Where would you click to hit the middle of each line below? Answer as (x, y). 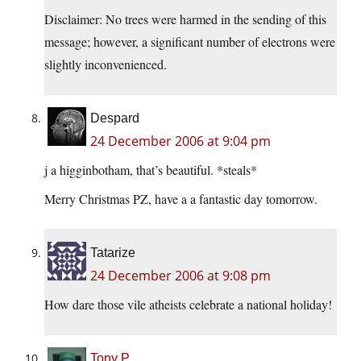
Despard (115, 118)
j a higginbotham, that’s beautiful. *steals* (151, 170)
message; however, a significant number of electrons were (190, 42)
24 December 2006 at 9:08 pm (180, 276)
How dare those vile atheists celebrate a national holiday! (188, 305)
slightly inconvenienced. (106, 64)
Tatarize (113, 253)
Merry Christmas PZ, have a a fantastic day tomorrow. (181, 199)
